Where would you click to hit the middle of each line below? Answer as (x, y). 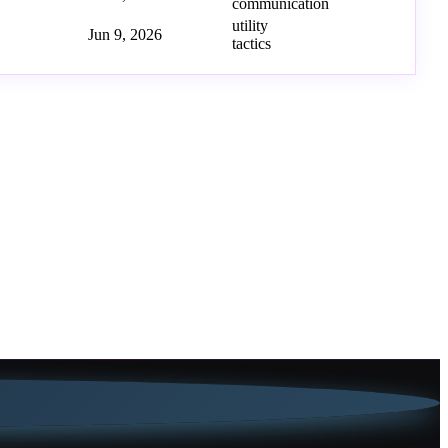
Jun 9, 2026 (125, 35)
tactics (251, 44)
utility (250, 26)
